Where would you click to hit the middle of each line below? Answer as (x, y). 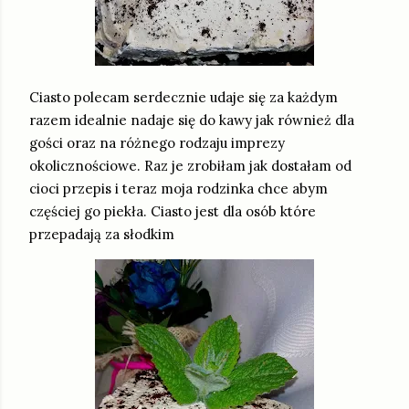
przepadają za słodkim (102, 235)
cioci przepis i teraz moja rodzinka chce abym (178, 189)
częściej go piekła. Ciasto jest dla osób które (173, 212)
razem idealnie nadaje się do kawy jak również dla (192, 121)
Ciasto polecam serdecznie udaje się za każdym (184, 98)
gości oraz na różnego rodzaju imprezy (157, 143)
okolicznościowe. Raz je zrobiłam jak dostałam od (190, 166)
